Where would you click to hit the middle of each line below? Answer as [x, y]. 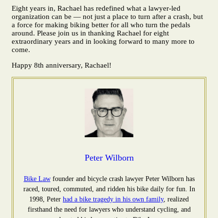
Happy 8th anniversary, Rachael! [62, 65]
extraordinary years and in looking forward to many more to [103, 41]
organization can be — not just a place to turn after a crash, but [107, 16]
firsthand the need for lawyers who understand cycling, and [109, 209]
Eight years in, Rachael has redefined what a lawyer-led [96, 8]
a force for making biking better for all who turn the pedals [101, 25]
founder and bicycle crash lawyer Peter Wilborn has [122, 179]
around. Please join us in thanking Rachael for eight [90, 33]
